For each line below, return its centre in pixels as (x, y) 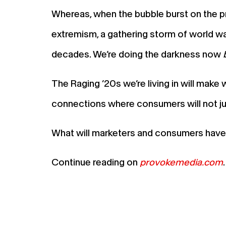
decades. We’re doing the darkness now (137, 54)
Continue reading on (96, 162)
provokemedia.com (181, 162)
